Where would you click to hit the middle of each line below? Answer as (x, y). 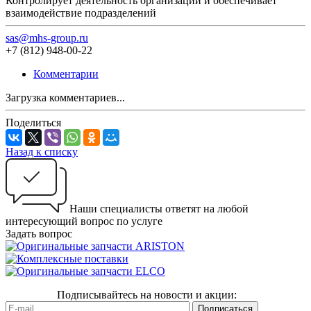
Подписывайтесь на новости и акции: (145, 294)
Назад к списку (42, 151)
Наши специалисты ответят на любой (158, 208)
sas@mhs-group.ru (47, 37)
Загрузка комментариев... (65, 97)
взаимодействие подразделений (81, 12)
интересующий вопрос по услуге (84, 221)
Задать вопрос (39, 233)
